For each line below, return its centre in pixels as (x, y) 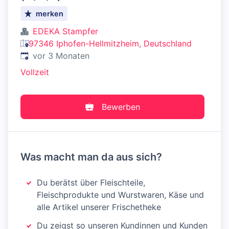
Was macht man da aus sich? (91, 157)
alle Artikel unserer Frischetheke (99, 207)
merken (50, 14)
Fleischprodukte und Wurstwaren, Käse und (120, 195)
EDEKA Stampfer (65, 31)
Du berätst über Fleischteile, (91, 182)
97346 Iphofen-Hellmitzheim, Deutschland (110, 43)
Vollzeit (35, 72)
